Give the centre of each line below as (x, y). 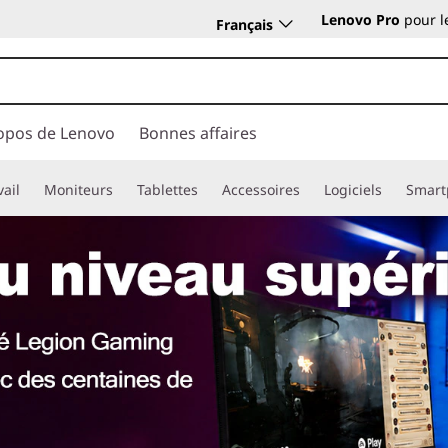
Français (244, 24)
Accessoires (261, 189)
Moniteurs (78, 189)
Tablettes (167, 189)
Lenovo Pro (362, 19)
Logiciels (353, 189)
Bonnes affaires (198, 133)
